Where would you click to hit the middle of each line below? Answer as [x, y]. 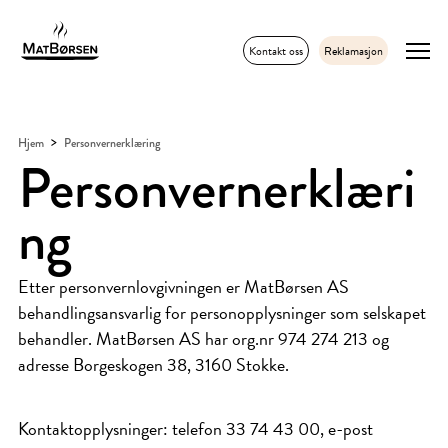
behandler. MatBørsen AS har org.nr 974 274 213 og [203, 338]
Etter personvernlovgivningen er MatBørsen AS [183, 286]
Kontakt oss [275, 50]
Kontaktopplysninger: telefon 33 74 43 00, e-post [195, 428]
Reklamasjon [353, 50]
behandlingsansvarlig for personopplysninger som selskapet [222, 312]
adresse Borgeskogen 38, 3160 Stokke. [153, 364]
